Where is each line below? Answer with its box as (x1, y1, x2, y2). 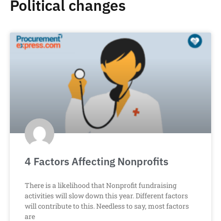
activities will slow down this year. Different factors (25, 191, 188, 201)
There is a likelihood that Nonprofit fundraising (25, 181, 177, 190)
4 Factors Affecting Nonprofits (25, 154, 168, 169)
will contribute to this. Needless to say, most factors (25, 201, 189, 211)
